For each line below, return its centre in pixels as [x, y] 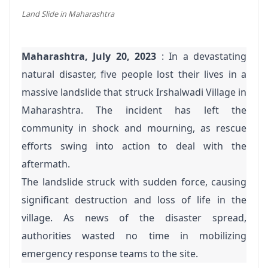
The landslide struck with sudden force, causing [134, 182]
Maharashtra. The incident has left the [134, 110]
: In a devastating [202, 56]
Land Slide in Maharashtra [68, 14]
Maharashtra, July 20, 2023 [89, 56]
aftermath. [46, 164]
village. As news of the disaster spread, [134, 218]
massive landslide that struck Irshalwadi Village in [134, 92]
